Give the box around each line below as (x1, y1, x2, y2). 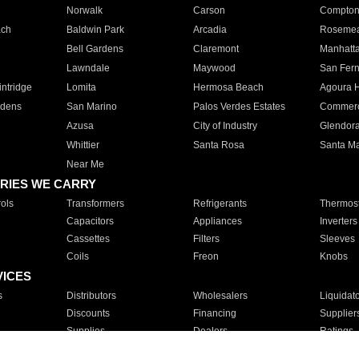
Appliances (192, 216, 242, 227)
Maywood (192, 63, 236, 74)
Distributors (66, 290, 116, 301)
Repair (192, 343, 223, 354)
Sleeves (319, 233, 355, 244)
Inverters (319, 216, 357, 227)
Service (319, 343, 353, 354)
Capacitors (66, 216, 114, 227)
